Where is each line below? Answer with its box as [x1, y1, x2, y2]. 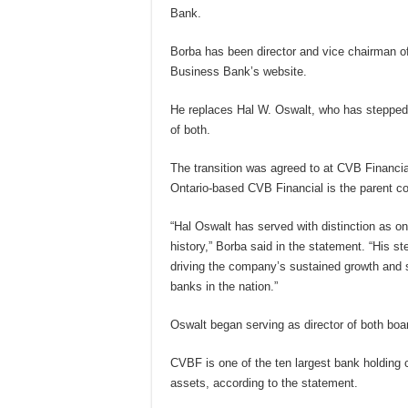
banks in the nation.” [170, 280, 278, 293]
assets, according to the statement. [170, 376, 358, 390]
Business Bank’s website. [170, 65, 307, 78]
